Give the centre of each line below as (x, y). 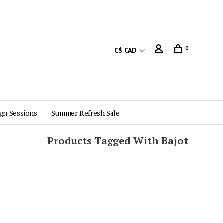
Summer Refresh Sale (85, 113)
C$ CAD (126, 50)
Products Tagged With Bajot (118, 141)
